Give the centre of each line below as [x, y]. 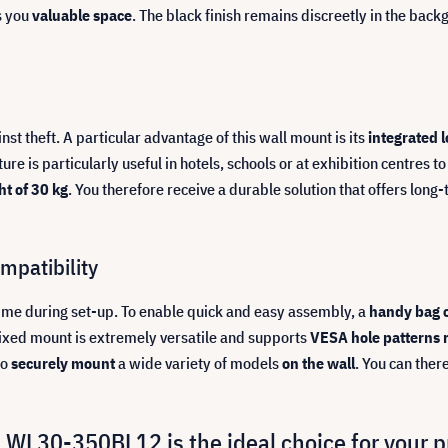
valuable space [82, 15]
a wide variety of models [198, 363]
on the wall [318, 363]
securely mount [63, 363]
